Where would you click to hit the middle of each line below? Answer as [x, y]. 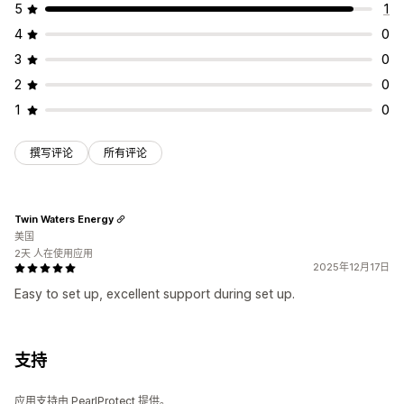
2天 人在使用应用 [54, 254]
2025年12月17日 [351, 267]
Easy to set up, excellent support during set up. [155, 294]
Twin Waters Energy [64, 219]
